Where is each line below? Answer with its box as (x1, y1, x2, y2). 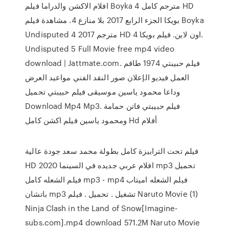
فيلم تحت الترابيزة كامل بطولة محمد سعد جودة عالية (25, 145, 199, 156)
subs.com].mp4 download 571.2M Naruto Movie (25, 217, 200, 228)
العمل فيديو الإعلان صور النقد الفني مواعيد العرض (25, 72, 189, 83)
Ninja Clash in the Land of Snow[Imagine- (25, 202, 178, 214)
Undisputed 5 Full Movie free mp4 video (25, 43, 175, 54)
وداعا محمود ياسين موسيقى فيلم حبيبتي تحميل (25, 86, 180, 97)
